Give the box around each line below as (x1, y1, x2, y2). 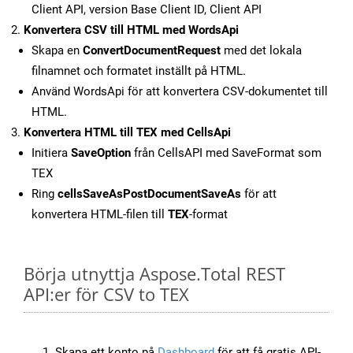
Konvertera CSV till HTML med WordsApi (24, 23, 239, 38)
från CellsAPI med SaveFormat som (131, 146, 321, 161)
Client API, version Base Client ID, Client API (32, 2, 262, 17)
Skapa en (32, 43, 83, 58)
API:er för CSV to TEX (24, 282, 189, 307)
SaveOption (71, 146, 131, 161)
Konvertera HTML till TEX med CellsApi (24, 125, 231, 140)
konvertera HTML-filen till (32, 207, 168, 222)
